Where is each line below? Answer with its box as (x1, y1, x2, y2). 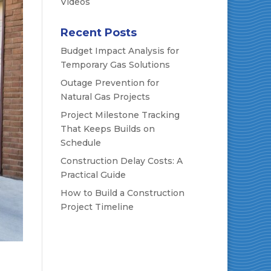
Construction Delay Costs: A (60, 155, 183, 166)
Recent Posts (60, 26, 137, 39)
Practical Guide (60, 169, 126, 180)
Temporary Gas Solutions (60, 59, 171, 70)
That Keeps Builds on (60, 123, 155, 134)
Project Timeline (60, 201, 134, 212)
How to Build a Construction (60, 188, 185, 198)
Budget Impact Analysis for (60, 45, 180, 56)
